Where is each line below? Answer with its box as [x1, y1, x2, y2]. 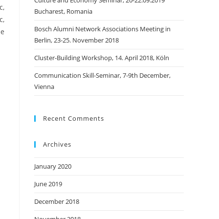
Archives [43, 140, 71, 149]
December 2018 [34, 197, 79, 206]
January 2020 [34, 162, 71, 171]
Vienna [34, 82, 54, 91]
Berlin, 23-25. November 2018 [34, 36, 119, 44]
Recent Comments [43, 114, 104, 123]
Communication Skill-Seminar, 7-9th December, [34, 71, 171, 80]
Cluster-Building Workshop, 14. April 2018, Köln [34, 53, 169, 62]
